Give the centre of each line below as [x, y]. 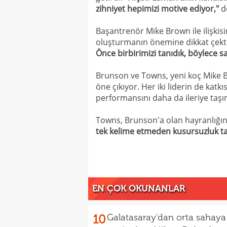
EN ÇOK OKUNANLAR [139, 188]
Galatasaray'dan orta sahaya [166, 217]
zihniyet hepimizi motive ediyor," [157, 9]
